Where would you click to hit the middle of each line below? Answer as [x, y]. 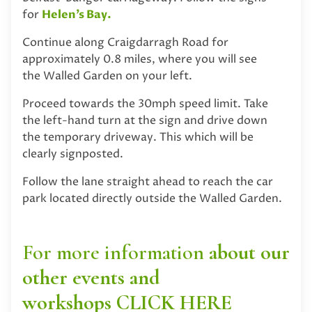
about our [249, 252]
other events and [91, 277]
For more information [116, 252]
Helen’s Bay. [77, 14]
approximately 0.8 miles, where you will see [140, 59]
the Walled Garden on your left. [107, 76]
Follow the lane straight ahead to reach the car [148, 181]
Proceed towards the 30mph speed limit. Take [145, 103]
